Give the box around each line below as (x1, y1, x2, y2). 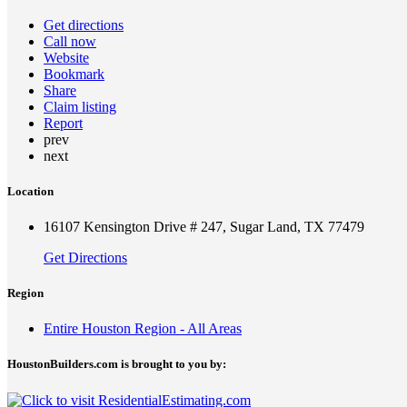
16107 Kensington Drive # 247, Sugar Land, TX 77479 (44, 218, 364, 234)
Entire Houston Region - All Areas (44, 321, 242, 337)
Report (44, 114, 83, 131)
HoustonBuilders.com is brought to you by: (7, 357, 226, 372)
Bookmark (44, 65, 104, 82)
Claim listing (44, 98, 116, 114)
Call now (44, 33, 96, 49)
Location (7, 184, 54, 198)
